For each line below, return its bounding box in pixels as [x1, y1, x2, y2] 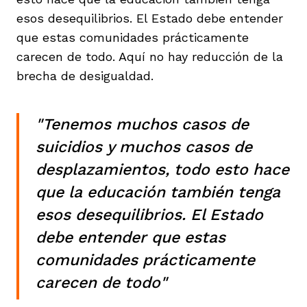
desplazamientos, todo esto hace [36, 160, 289, 179]
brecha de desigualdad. [16, 68, 158, 83]
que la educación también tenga [36, 182, 280, 201]
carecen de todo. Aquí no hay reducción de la [16, 49, 283, 64]
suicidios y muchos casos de [36, 137, 252, 156]
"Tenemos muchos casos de [36, 114, 249, 134]
